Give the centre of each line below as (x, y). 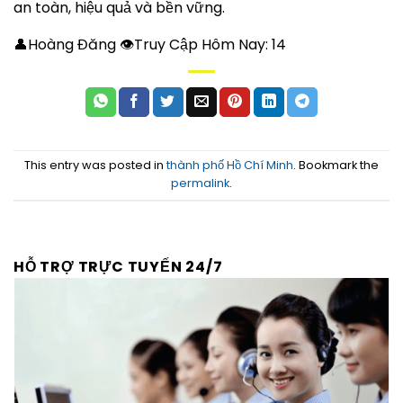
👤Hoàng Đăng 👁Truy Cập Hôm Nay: (141, 44)
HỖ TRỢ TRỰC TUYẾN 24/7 (118, 266)
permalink (200, 184)
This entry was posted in (95, 166)
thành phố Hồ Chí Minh (230, 166)
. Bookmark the (336, 166)
